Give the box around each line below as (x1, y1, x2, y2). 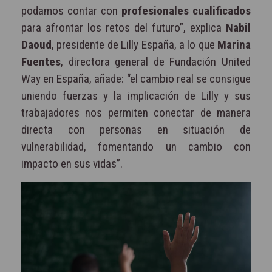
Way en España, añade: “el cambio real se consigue (21, 71, 251, 86)
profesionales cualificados (121, 3, 251, 18)
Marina (217, 37, 251, 52)
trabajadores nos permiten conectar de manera (21, 105, 251, 120)
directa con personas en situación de (21, 122, 251, 137)
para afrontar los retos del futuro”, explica (21, 20, 226, 35)
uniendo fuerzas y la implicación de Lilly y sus (21, 88, 251, 103)
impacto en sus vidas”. (21, 156, 123, 171)
